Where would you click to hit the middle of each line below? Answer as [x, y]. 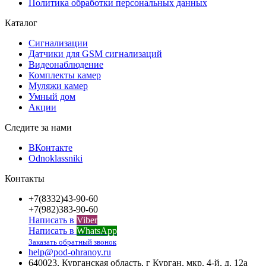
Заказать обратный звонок [72, 242]
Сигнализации [58, 43]
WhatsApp [97, 231]
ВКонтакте [50, 148]
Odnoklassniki [56, 159]
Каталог [21, 23]
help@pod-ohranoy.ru [70, 252]
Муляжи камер [58, 86]
